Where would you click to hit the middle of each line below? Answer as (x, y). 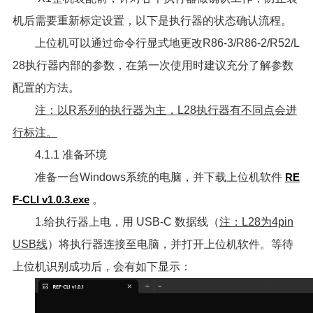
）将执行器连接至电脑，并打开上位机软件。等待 (170, 244)
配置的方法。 (46, 87)
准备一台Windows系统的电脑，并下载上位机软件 (160, 177)
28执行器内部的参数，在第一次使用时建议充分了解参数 (153, 65)
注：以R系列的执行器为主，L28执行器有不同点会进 (166, 110)
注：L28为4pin (256, 221)
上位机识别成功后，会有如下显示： (102, 266)
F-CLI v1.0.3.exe (51, 199)
